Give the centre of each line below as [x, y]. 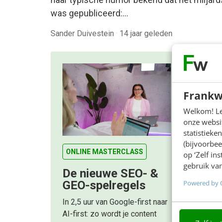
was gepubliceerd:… [89, 13]
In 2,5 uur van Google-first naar [115, 202]
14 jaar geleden [146, 33]
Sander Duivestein [83, 33]
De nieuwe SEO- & [110, 174]
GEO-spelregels [104, 186]
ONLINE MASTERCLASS [105, 152]
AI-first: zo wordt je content [110, 214]
